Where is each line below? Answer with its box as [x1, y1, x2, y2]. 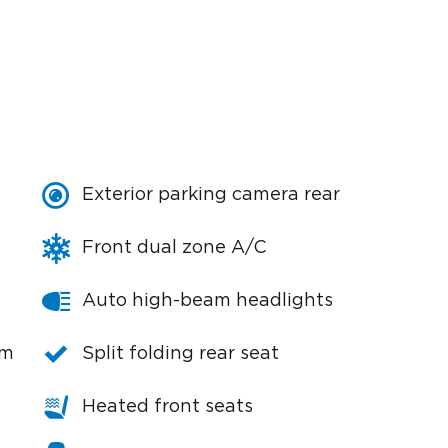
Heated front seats [82, 398, 253, 416]
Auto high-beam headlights [82, 292, 333, 310]
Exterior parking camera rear [82, 186, 340, 204]
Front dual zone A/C [82, 239, 267, 257]
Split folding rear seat [82, 345, 279, 363]
